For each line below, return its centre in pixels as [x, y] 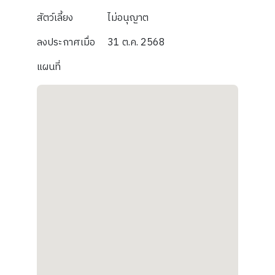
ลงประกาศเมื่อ [66, 42]
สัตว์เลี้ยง [55, 18]
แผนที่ [49, 67]
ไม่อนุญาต [128, 18]
